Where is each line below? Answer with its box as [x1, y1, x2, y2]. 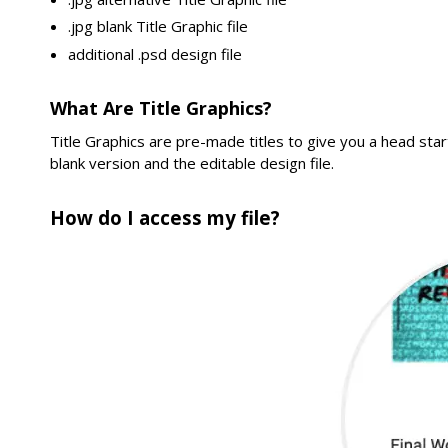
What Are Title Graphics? [50, 96, 273, 121]
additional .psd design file [68, 43, 243, 64]
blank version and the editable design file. [50, 153, 335, 174]
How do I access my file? [50, 204, 281, 230]
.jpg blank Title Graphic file [68, 16, 249, 37]
